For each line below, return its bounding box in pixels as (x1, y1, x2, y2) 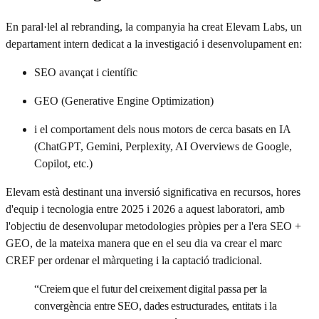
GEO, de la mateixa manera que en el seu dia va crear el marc (6, 237, 282, 250)
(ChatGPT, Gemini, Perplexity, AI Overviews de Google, (34, 140, 292, 153)
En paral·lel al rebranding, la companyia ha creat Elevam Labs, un (6, 21, 302, 33)
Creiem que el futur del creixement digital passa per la (38, 283, 268, 296)
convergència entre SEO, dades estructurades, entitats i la (34, 300, 277, 313)
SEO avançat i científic (34, 66, 137, 79)
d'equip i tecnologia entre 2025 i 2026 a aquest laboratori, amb (6, 203, 285, 216)
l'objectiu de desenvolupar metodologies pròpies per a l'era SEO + (6, 220, 301, 233)
